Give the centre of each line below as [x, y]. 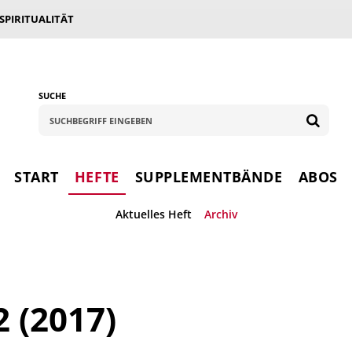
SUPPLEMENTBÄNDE [209, 177]
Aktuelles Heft [153, 214]
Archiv [220, 214]
